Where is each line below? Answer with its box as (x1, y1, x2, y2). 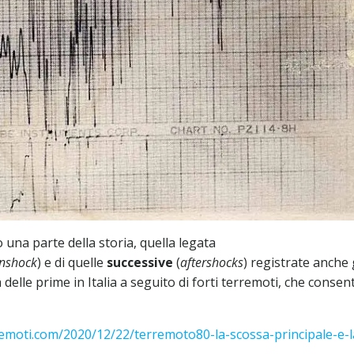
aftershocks (180, 253, 243, 271)
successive (107, 253, 173, 271)
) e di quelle (37, 253, 107, 271)
